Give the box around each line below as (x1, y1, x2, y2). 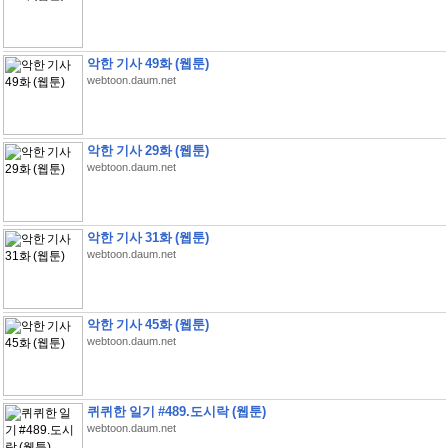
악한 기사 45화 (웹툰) (86, 317, 209, 332)
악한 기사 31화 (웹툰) (86, 230, 209, 245)
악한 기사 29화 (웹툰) (86, 143, 209, 158)
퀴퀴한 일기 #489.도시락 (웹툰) (86, 404, 266, 419)
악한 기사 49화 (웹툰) (86, 56, 209, 71)
